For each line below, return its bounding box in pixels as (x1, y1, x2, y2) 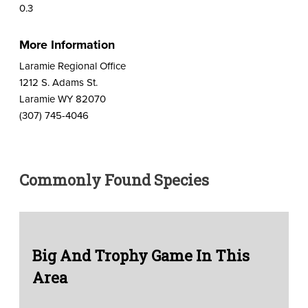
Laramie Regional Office (19, 58, 126, 73)
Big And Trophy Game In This (32, 245, 250, 265)
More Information (19, 35, 115, 54)
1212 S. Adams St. (19, 74, 98, 89)
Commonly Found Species (19, 169, 209, 190)
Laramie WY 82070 (19, 91, 106, 106)
